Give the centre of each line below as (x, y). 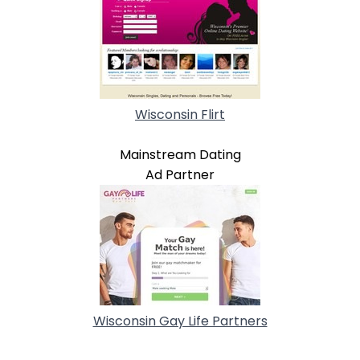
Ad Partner (180, 174)
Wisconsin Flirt (180, 114)
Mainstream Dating (180, 154)
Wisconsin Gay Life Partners (180, 321)
